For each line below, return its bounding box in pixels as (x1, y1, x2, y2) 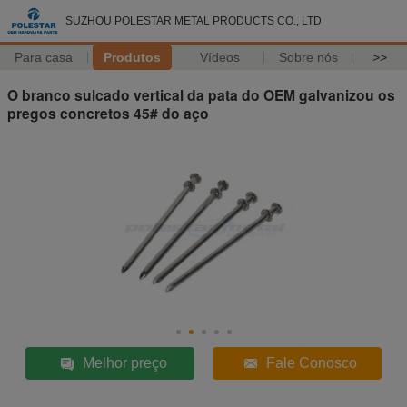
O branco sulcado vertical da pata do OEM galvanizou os (7, 84, 395, 105)
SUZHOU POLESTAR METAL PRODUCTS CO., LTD (65, 15, 322, 27)
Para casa (15, 50, 74, 65)
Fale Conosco (265, 354, 357, 371)
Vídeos (200, 50, 241, 65)
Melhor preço (82, 354, 167, 371)
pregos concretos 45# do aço (7, 102, 209, 124)
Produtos (103, 50, 161, 65)
